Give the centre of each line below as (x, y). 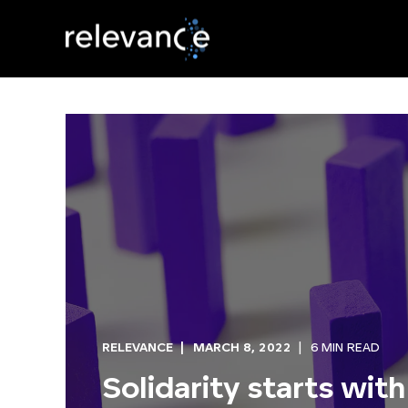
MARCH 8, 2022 (242, 348)
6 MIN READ (345, 348)
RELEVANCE (138, 348)
